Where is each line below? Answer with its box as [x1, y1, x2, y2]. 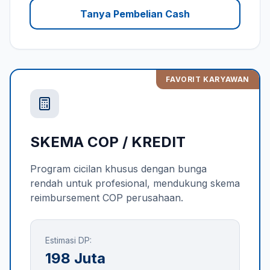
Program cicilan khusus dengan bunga [30, 163, 207, 175]
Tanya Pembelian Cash [80, 8, 190, 20]
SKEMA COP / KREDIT [30, 133, 186, 151]
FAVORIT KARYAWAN [166, 75, 250, 84]
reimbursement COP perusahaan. [30, 192, 183, 204]
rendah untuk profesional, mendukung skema [30, 177, 240, 189]
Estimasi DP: [45, 235, 92, 245]
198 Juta [45, 250, 105, 267]
